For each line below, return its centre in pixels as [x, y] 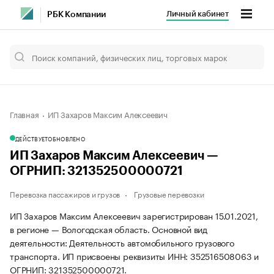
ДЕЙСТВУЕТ [32, 138]
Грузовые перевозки [169, 194]
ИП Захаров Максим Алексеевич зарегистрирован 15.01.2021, [134, 215]
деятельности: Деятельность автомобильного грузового [122, 242]
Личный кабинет [197, 14]
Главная [24, 114]
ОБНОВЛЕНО [66, 138]
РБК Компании [76, 15]
